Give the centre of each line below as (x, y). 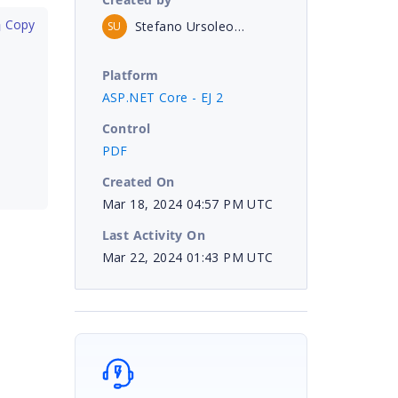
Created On (138, 181)
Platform (130, 75)
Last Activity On (153, 235)
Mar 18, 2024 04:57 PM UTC (187, 203)
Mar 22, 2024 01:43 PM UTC (187, 257)
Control (126, 128)
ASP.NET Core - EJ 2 (163, 97)
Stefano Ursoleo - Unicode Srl (239, 26)
